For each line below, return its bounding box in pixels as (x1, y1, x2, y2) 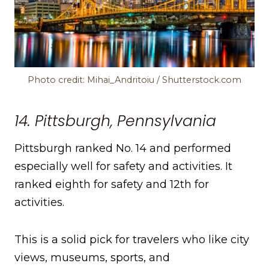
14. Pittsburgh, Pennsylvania (14, 110, 216, 131)
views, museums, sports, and (14, 251, 170, 265)
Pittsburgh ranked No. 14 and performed (14, 142, 231, 156)
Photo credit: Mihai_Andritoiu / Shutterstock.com (28, 74, 241, 86)
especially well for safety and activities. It (14, 160, 232, 174)
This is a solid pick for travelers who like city (14, 233, 249, 247)
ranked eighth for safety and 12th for (14, 178, 209, 192)
